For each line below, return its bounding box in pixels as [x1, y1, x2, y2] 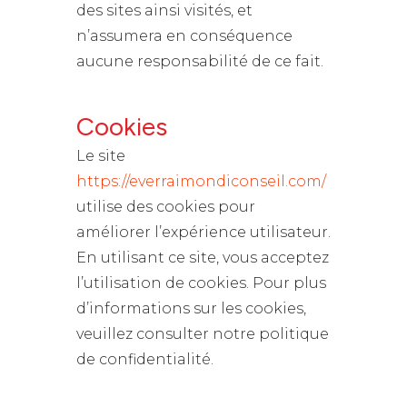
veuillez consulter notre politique [76, 325, 329, 342]
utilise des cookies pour [76, 198, 255, 215]
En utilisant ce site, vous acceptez [76, 249, 329, 266]
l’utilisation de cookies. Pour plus [76, 274, 326, 292]
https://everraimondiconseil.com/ [76, 173, 326, 190]
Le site [76, 147, 125, 164]
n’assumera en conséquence [76, 27, 293, 45]
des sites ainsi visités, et [76, 2, 253, 19]
